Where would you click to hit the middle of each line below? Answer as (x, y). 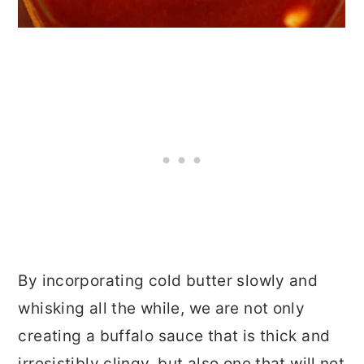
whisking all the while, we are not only (162, 308)
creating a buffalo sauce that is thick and (174, 336)
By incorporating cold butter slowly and (168, 280)
